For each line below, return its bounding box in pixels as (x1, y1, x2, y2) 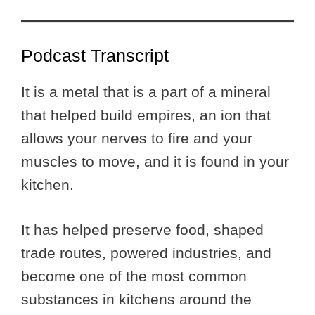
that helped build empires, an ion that (21, 106, 271, 123)
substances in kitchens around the (21, 291, 252, 308)
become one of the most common (21, 268, 247, 285)
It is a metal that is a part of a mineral (21, 83, 271, 100)
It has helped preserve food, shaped (21, 221, 264, 238)
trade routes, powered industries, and (21, 245, 271, 262)
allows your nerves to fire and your (21, 129, 252, 146)
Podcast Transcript (21, 45, 169, 65)
